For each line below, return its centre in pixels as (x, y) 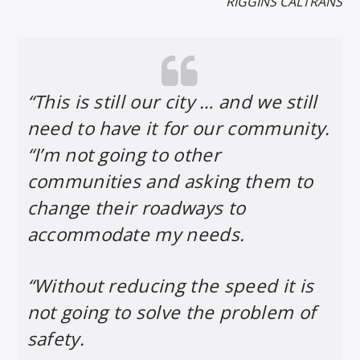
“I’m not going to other (123, 155)
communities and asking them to (170, 181)
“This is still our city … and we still (172, 102)
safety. (58, 339)
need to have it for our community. (178, 128)
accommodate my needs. (138, 234)
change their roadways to (136, 208)
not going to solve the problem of (172, 313)
